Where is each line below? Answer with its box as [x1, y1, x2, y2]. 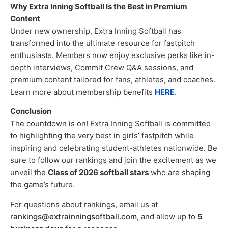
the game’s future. [10, 180, 75, 190]
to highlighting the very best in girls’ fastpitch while [10, 131, 194, 141]
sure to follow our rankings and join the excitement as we [10, 155, 216, 165]
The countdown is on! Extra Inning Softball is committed [10, 119, 211, 129]
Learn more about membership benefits [10, 87, 155, 97]
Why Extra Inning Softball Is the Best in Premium [10, 1, 187, 11]
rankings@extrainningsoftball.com [10, 211, 137, 221]
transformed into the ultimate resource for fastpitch [10, 38, 195, 48]
